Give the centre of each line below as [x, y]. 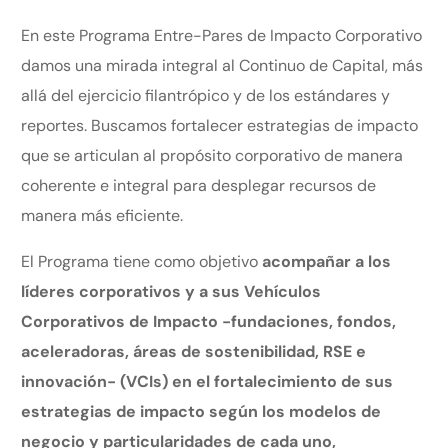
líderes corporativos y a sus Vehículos [171, 291]
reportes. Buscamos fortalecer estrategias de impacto [220, 125]
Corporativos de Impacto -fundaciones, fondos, [209, 321]
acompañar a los [327, 261]
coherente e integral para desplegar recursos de [199, 185]
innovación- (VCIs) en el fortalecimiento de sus [207, 381]
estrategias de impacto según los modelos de [201, 411]
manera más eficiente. [102, 215]
